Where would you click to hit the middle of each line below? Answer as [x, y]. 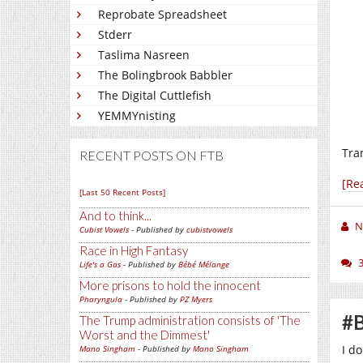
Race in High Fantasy [134, 250]
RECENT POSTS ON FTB [152, 155]
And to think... [115, 216]
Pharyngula [101, 299]
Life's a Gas [100, 264]
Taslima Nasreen [144, 55]
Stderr [115, 34]
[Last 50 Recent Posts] [122, 192]
